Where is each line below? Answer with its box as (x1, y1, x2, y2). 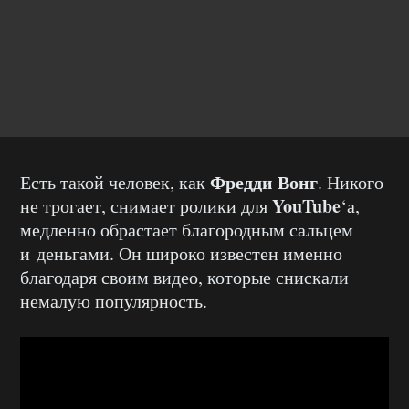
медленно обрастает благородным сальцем (20, 216, 353, 242)
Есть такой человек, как (20, 169, 210, 194)
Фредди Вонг (210, 168, 318, 195)
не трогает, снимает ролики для (20, 193, 272, 218)
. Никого (318, 169, 383, 194)
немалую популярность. (20, 288, 207, 313)
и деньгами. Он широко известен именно (20, 240, 342, 266)
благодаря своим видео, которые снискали (20, 264, 349, 289)
